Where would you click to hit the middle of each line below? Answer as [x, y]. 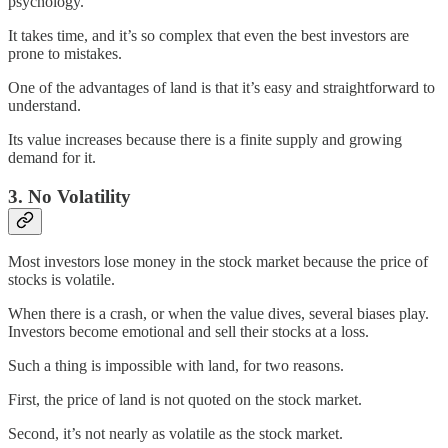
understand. [44, 105]
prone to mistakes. [65, 53]
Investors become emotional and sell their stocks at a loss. [188, 332]
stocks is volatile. [61, 280]
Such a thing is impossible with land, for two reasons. [176, 366]
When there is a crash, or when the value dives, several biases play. [218, 314]
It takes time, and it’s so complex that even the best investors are [208, 35]
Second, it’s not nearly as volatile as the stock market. [175, 434]
